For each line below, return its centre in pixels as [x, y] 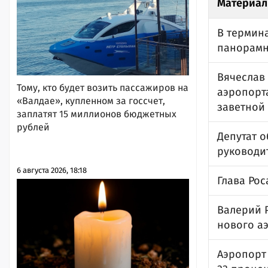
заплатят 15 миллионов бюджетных [97, 114]
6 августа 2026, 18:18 [52, 170]
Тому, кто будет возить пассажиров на [103, 87]
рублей [33, 127]
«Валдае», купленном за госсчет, [91, 100]
